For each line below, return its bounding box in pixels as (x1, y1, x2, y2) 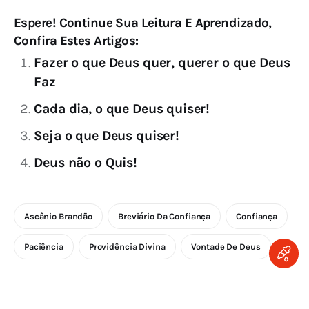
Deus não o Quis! (34, 154, 137, 170)
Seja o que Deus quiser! (34, 127, 179, 143)
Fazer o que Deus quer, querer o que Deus (34, 54, 290, 71)
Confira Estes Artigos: (14, 33, 139, 49)
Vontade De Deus (190, 241, 261, 252)
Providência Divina (88, 241, 166, 252)
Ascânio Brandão (24, 210, 93, 221)
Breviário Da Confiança (118, 210, 211, 221)
